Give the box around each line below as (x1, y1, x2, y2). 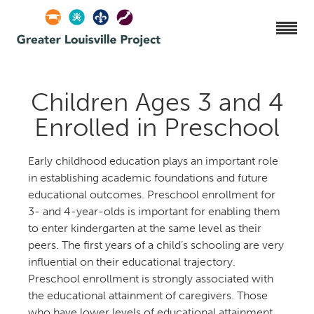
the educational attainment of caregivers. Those (28, 289, 268, 302)
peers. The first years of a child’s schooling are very (28, 238, 284, 252)
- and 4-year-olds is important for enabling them (28, 205, 280, 218)
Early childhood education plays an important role (28, 154, 278, 168)
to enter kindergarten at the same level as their (28, 221, 261, 235)
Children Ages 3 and (31, 87, 283, 117)
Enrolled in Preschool (34, 112, 280, 142)
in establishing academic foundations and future (28, 171, 268, 184)
